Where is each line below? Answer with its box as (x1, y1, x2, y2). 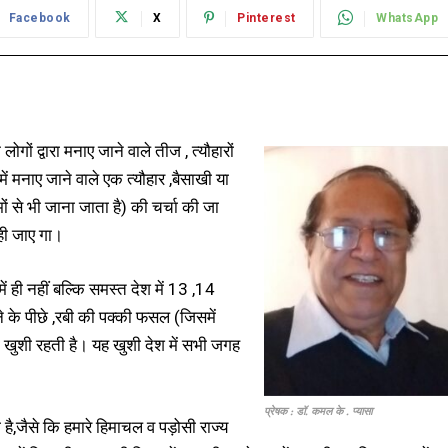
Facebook (8, 11, 71, 26)
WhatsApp (376, 11, 438, 26)
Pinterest (237, 11, 296, 26)
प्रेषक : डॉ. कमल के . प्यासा (264, 403, 372, 418)
